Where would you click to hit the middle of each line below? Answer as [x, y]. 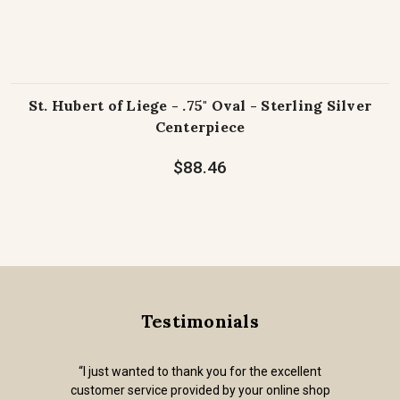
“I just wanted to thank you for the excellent [200, 372]
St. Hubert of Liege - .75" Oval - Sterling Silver [200, 106]
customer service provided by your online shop [200, 391]
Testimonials [200, 321]
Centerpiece [200, 127]
